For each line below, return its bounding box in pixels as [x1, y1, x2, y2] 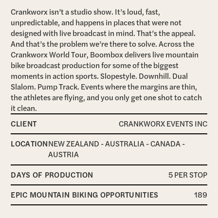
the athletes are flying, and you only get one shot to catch [11, 91, 202, 103]
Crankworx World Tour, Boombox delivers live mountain [11, 49, 199, 60]
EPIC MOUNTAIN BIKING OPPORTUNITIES [11, 188, 159, 200]
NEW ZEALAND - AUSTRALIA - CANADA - [48, 138, 185, 149]
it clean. [11, 102, 37, 114]
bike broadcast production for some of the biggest [11, 59, 179, 71]
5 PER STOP [168, 168, 207, 180]
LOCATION [11, 138, 48, 149]
